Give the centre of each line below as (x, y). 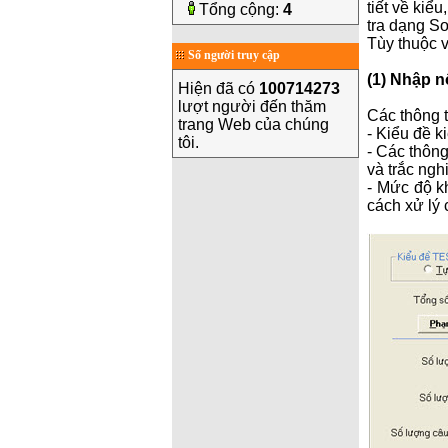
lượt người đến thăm (252, 106)
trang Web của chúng (253, 124)
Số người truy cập (234, 55)
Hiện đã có (218, 88)
